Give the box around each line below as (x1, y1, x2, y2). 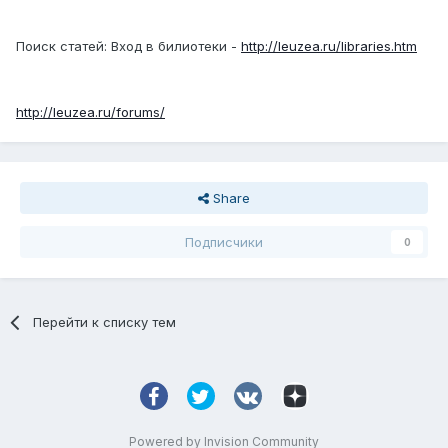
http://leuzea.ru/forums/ (16, 103, 165, 120)
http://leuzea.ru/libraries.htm (241, 37, 417, 54)
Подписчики (185, 233, 263, 250)
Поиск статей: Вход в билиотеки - (16, 37, 241, 54)
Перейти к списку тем (33, 313, 177, 330)
